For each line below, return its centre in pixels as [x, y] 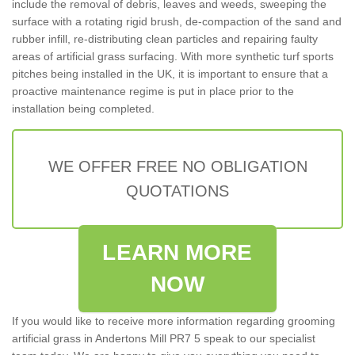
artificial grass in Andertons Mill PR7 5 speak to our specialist [164, 338]
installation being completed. [83, 108]
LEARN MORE [177, 252]
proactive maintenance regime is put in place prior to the [153, 91]
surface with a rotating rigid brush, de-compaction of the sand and [177, 21]
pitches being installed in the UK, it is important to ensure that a [170, 73]
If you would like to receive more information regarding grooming [174, 321]
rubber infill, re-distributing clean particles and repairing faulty [165, 38]
